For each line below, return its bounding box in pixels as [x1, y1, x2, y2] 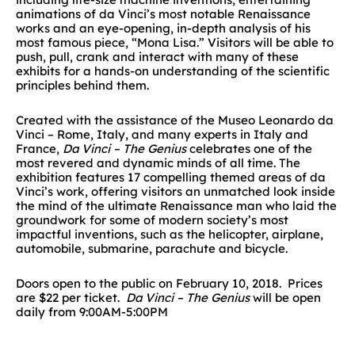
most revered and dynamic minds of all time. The [16, 155, 300, 170]
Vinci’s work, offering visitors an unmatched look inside [16, 184, 335, 199]
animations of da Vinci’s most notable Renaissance [16, 6, 311, 21]
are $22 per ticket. [16, 290, 126, 306]
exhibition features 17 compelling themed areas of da [16, 170, 326, 185]
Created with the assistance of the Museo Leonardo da [16, 113, 334, 128]
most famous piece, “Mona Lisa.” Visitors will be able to [16, 34, 334, 50]
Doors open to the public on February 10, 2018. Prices [16, 276, 323, 292]
